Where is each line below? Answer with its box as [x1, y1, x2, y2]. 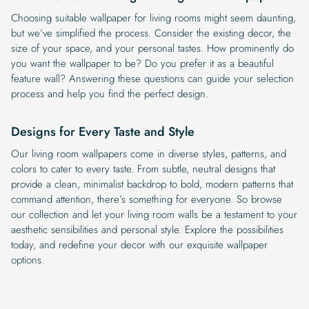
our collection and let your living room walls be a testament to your [11, 206, 297, 222]
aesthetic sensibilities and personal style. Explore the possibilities [11, 221, 283, 237]
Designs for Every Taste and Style [11, 122, 195, 141]
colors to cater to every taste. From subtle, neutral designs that [11, 161, 275, 177]
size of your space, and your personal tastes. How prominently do [11, 40, 294, 56]
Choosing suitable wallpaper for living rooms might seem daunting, [11, 10, 296, 26]
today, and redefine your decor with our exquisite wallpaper [11, 237, 268, 252]
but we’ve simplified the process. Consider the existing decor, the [11, 25, 291, 41]
